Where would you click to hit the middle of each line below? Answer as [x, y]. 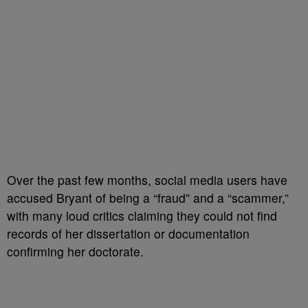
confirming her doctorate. [75, 251]
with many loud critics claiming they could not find [142, 215]
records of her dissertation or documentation [128, 233]
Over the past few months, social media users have [147, 179]
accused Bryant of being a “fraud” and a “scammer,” [148, 197]
